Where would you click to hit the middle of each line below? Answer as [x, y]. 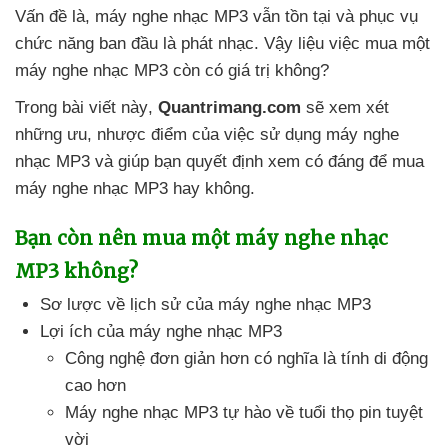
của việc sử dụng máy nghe [295, 134]
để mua [396, 161]
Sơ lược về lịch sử [113, 304]
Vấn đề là [50, 16]
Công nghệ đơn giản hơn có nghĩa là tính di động [246, 358]
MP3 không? [76, 271]
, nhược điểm [139, 134]
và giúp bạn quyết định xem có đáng [232, 161]
